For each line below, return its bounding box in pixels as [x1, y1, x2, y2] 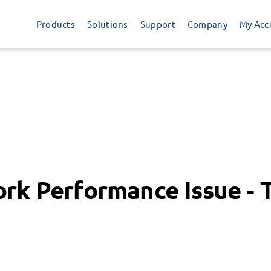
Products [36, 18, 76, 30]
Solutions [87, 18, 128, 30]
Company [187, 18, 227, 30]
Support [140, 18, 175, 30]
